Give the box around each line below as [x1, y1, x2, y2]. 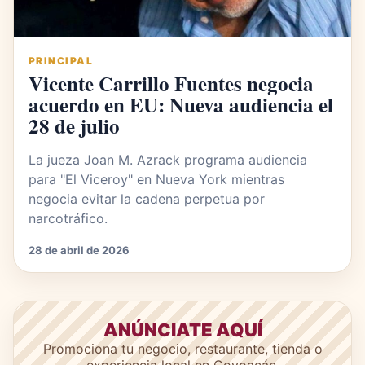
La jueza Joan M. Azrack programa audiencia [29, 151, 307, 168]
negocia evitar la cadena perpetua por [29, 190, 265, 207]
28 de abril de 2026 [29, 243, 130, 257]
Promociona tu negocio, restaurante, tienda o [42, 340, 323, 357]
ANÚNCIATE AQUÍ [103, 319, 262, 341]
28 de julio [29, 110, 120, 141]
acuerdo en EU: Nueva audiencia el [29, 89, 333, 120]
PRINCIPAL [29, 54, 93, 67]
